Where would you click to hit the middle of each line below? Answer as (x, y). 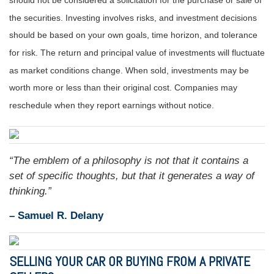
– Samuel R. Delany (56, 215)
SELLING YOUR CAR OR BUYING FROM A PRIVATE (130, 261)
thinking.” (30, 191)
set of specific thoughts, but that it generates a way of (132, 176)
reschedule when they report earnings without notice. (112, 106)
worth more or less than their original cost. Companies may (123, 88)
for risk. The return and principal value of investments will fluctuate (137, 53)
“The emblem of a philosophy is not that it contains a (129, 160)
